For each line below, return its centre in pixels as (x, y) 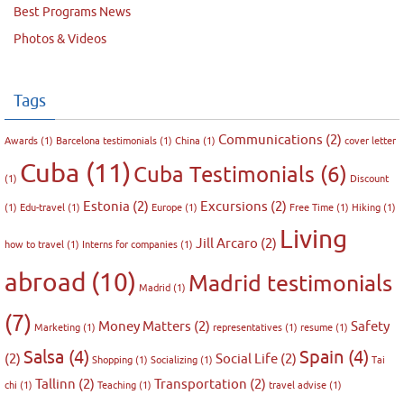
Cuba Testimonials (224, 175)
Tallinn (55, 385)
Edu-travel (42, 208)
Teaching (117, 386)
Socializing (174, 361)
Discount (369, 179)
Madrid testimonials (290, 285)
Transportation (201, 385)
